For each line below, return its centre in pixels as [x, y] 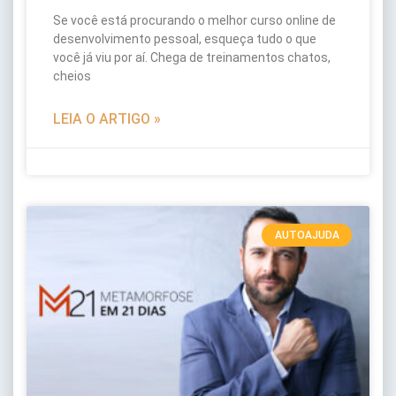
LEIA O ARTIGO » [107, 119]
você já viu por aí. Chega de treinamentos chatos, [192, 57]
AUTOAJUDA [307, 236]
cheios [72, 76]
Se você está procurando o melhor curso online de [194, 20]
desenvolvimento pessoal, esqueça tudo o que [185, 39]
